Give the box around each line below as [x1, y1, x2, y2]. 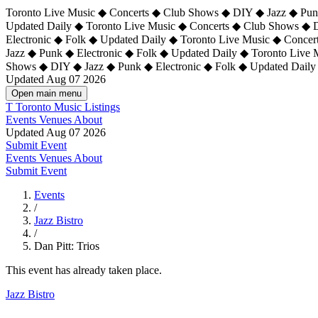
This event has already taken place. [6, 264, 162, 276]
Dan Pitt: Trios [34, 240, 99, 252]
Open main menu [11, 88, 82, 99]
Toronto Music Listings [16, 101, 120, 113]
